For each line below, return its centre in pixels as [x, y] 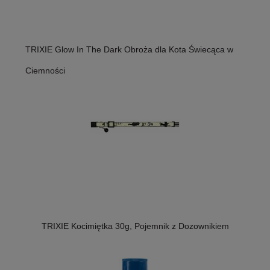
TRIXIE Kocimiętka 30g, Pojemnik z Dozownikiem [135, 226]
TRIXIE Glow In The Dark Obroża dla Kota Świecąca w [129, 49]
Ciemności [45, 70]
